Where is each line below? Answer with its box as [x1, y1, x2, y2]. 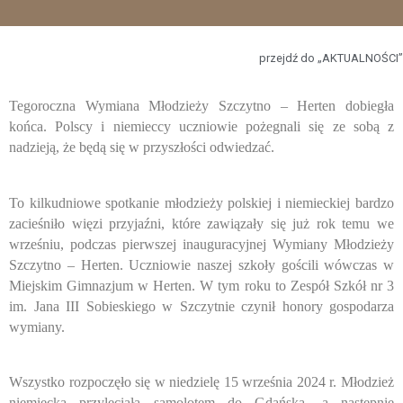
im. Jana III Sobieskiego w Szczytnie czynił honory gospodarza [9, 298, 394, 314]
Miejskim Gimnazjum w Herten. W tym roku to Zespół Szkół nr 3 [9, 277, 394, 293]
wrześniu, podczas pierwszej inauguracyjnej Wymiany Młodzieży [9, 236, 394, 252]
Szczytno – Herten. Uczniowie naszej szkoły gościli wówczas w [9, 256, 394, 273]
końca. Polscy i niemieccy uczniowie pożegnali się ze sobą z [9, 119, 394, 135]
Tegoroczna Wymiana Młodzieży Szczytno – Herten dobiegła [9, 98, 394, 114]
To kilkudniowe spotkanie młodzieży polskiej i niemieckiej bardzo [9, 194, 394, 210]
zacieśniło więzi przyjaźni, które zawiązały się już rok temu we [9, 215, 394, 231]
